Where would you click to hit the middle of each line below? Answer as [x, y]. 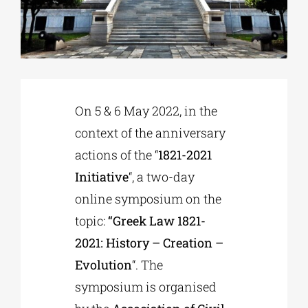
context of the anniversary [151, 133]
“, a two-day [162, 177]
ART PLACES [38, 177]
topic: [92, 221]
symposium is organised [146, 287]
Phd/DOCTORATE [47, 41]
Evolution [104, 265]
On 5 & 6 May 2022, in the [146, 111]
